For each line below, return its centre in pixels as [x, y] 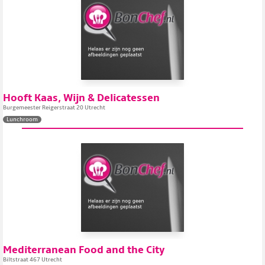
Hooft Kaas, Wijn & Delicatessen [81, 98]
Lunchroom [22, 119]
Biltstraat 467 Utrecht [33, 260]
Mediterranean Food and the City [84, 250]
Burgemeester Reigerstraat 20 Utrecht [54, 108]
